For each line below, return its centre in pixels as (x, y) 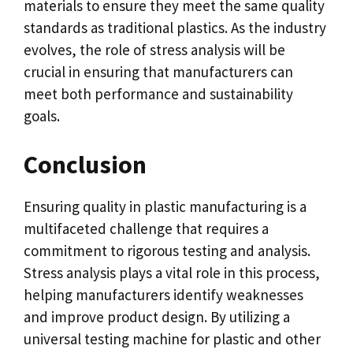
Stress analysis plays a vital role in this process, (172, 272)
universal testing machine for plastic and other (172, 338)
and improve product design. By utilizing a (157, 316)
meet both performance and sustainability (158, 94)
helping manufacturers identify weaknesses (163, 294)
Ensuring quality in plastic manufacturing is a (165, 206)
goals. (42, 116)
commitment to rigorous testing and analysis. (167, 250)
